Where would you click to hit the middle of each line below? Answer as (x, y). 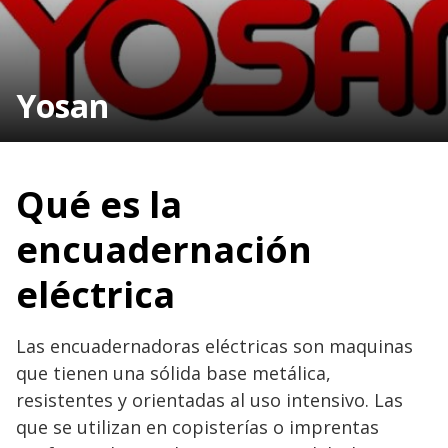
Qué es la (99, 204)
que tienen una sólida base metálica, (173, 372)
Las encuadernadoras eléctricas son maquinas (214, 345)
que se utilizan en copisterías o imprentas (197, 426)
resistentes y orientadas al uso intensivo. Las (209, 399)
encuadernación (164, 249)
